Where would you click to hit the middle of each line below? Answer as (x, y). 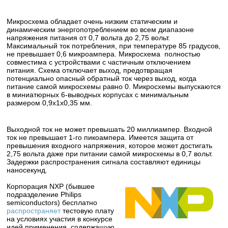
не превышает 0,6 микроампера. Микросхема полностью (104, 54)
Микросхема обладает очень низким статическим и (92, 21)
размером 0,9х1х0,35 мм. (50, 103)
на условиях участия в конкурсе (60, 219)
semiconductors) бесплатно (52, 202)
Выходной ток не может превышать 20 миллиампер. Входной (110, 129)
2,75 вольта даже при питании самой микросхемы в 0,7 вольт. (111, 153)
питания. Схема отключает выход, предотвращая (90, 70)
